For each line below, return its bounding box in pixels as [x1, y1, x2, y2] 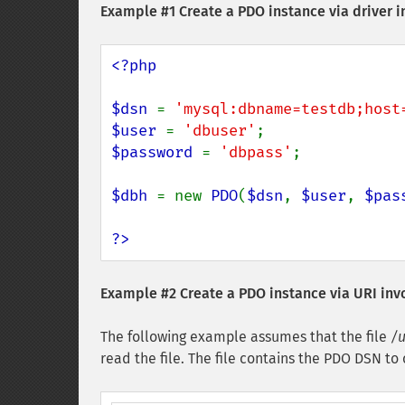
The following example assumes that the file [100, 328, 391, 345]
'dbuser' [184, 121, 256, 140]
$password [111, 143, 202, 162]
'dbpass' [220, 143, 292, 162]
